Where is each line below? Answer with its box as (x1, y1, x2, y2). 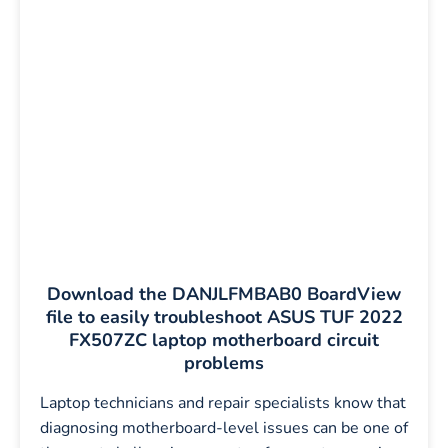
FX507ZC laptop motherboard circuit (69, 328, 379, 352)
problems (184, 351, 264, 375)
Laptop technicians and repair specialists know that (40, 392, 406, 414)
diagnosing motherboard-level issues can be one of (40, 417, 408, 439)
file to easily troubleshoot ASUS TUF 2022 (45, 305, 403, 329)
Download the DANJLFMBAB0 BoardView (47, 282, 401, 306)
